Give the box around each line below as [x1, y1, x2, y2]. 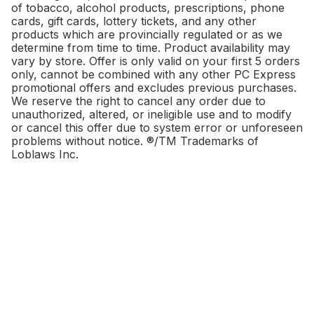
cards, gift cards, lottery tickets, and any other [11, 13, 257, 28]
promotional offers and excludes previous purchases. [11, 80, 296, 95]
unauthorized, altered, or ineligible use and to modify [11, 107, 292, 121]
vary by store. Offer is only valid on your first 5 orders [11, 53, 300, 68]
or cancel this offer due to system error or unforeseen [11, 120, 303, 135]
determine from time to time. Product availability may [11, 40, 290, 55]
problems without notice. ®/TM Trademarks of [11, 133, 259, 148]
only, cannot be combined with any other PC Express [11, 67, 296, 81]
